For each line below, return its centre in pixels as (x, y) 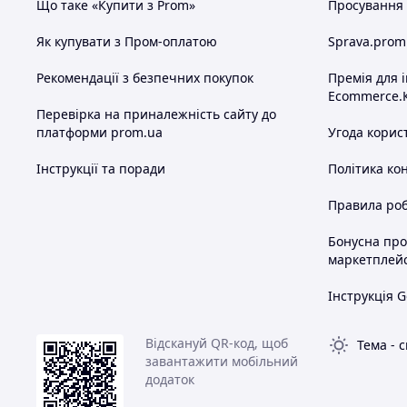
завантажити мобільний (222, 362)
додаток (170, 380)
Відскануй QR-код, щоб (217, 343)
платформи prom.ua (99, 133)
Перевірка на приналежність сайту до (156, 114)
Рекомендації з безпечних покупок (145, 78)
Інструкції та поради (101, 169)
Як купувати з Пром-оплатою (127, 42)
